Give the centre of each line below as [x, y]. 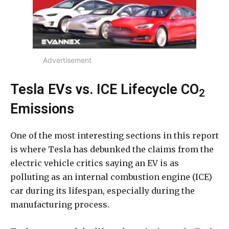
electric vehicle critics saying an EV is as [95, 163]
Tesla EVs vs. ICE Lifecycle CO [105, 90]
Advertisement [67, 60]
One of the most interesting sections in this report [114, 136]
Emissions [42, 109]
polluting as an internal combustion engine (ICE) [111, 177]
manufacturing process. [60, 205]
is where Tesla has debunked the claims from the [112, 150]
